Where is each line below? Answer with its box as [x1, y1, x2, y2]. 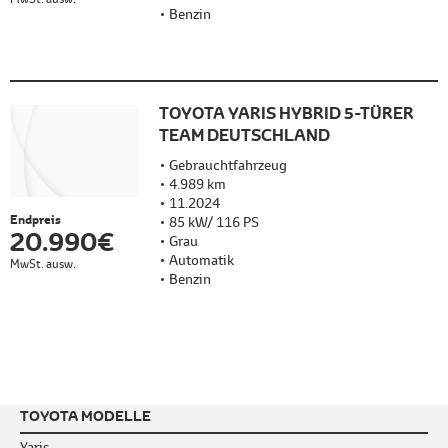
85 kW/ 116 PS [169, 213, 260, 232]
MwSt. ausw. [10, 256, 76, 272]
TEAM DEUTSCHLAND [159, 124, 331, 147]
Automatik [169, 251, 235, 270]
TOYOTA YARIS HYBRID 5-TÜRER [159, 102, 415, 125]
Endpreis [10, 211, 61, 229]
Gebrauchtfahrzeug [169, 156, 288, 175]
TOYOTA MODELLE [20, 406, 151, 426]
